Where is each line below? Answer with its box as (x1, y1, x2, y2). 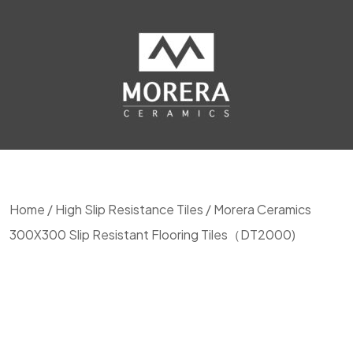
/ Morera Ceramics (203, 201, 311, 217)
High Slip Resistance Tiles (55, 201, 203, 217)
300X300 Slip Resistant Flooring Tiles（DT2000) (9, 226, 295, 243)
